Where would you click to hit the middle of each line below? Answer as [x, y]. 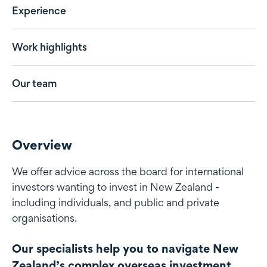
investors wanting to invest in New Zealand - [116, 187]
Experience [39, 11]
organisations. [44, 218]
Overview [42, 145]
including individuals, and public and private [116, 203]
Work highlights [49, 47]
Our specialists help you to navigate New [125, 249]
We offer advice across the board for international [128, 172]
